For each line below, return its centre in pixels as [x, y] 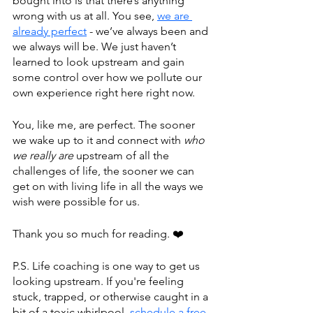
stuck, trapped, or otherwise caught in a [112, 297]
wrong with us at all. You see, [85, 16]
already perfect [50, 31]
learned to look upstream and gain [100, 62]
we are [175, 16]
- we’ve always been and [149, 31]
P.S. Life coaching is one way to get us [108, 266]
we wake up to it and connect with [98, 140]
